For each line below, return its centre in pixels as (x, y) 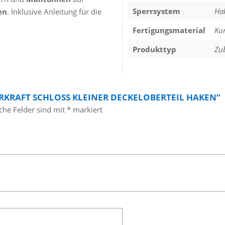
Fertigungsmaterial (169, 30)
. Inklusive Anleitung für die (54, 12)
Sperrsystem (157, 11)
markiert (86, 110)
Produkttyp (155, 49)
